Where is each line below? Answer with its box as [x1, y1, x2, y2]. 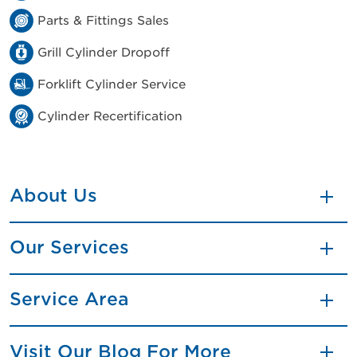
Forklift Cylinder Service [37, 77, 186, 92]
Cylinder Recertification [37, 109, 182, 124]
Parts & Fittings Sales [37, 14, 169, 28]
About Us [10, 185, 97, 206]
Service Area [10, 288, 129, 309]
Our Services [10, 237, 129, 257]
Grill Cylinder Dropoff [37, 45, 170, 60]
